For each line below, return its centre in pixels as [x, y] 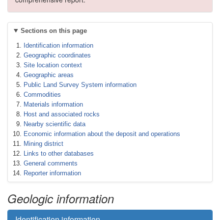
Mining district [43, 144]
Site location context [53, 65]
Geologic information [61, 198]
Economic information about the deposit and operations [102, 134]
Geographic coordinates [57, 55]
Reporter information [52, 173]
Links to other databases [59, 153]
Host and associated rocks [62, 114]
